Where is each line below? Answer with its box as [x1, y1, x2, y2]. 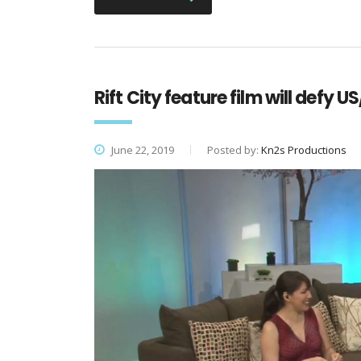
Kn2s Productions [261, 143, 346, 158]
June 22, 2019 [109, 143, 174, 158]
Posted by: [207, 143, 261, 158]
